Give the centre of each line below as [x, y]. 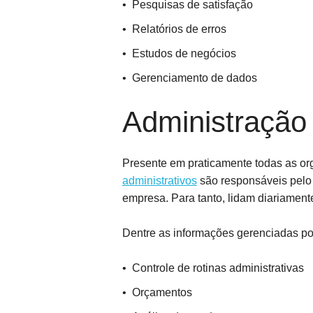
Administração [214, 122]
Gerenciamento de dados [194, 78]
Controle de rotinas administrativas [218, 268]
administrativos [159, 181]
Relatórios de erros [179, 29]
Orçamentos [162, 292]
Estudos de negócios [184, 53]
